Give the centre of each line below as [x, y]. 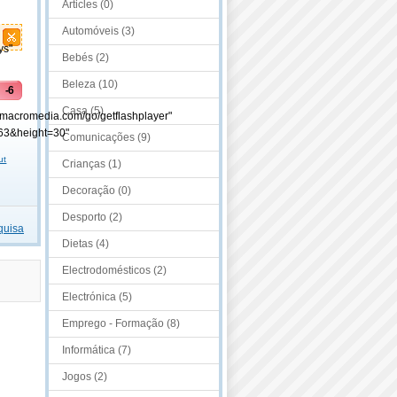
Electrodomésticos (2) [114, 270]
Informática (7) [97, 350]
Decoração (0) [97, 191]
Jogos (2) [85, 377]
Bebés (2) [86, 58]
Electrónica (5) [97, 297]
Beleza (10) [90, 84]
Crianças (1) [92, 164]
